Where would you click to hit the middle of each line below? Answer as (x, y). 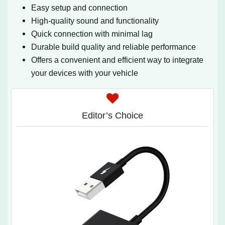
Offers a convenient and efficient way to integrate (118, 60)
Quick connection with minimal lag (92, 33)
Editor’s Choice (113, 115)
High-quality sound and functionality (95, 20)
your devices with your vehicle (85, 73)
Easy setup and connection (80, 7)
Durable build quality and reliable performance (114, 46)
